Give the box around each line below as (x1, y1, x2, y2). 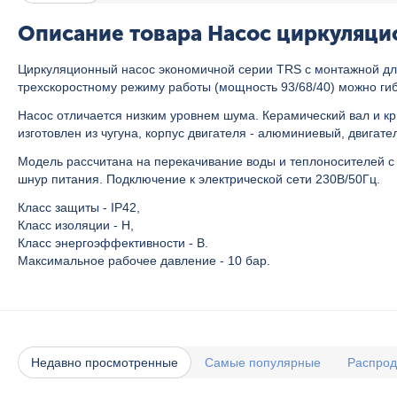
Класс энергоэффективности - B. (18, 236, 208, 250)
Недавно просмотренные (31, 355, 178, 370)
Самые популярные (205, 355, 321, 370)
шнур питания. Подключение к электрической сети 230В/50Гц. (18, 172, 380, 186)
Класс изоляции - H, (18, 218, 134, 232)
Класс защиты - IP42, (18, 200, 140, 214)
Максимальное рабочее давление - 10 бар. (18, 253, 270, 268)
